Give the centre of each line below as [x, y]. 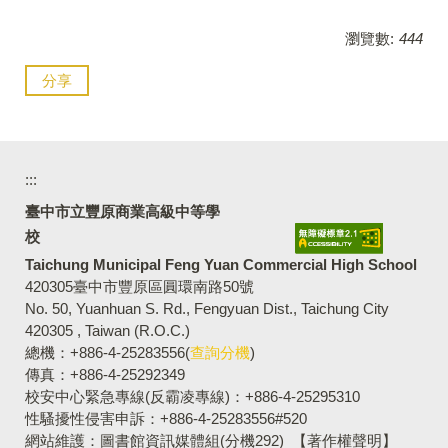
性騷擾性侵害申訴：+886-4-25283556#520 [166, 418]
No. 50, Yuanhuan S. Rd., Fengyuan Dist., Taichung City [207, 308]
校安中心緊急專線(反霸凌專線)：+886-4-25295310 [192, 396]
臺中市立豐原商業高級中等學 [122, 211]
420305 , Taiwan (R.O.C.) [107, 330]
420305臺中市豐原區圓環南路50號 [139, 286]
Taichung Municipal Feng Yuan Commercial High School [221, 264]
